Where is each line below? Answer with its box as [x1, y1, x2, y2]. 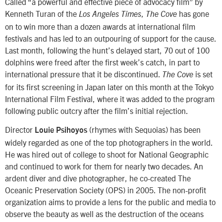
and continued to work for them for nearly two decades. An [5, 161, 203, 171]
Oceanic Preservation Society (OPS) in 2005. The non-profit [5, 185, 206, 195]
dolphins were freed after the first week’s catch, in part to [5, 56, 200, 67]
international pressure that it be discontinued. [5, 68, 162, 79]
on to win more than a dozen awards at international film [5, 21, 195, 31]
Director [5, 124, 35, 135]
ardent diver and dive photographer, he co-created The [5, 173, 191, 183]
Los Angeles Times [79, 10, 141, 18]
